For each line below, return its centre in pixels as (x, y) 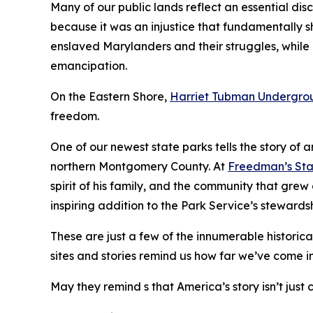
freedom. (76, 116)
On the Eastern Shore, (110, 96)
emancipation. (90, 65)
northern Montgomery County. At (139, 166)
